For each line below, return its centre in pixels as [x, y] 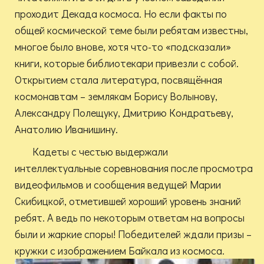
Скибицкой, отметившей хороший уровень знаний [128, 201]
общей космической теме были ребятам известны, [131, 30]
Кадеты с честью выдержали [100, 152]
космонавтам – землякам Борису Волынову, [116, 96]
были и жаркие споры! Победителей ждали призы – [133, 234]
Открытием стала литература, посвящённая [118, 80]
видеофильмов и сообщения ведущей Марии [118, 185]
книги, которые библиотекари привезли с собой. [127, 63]
